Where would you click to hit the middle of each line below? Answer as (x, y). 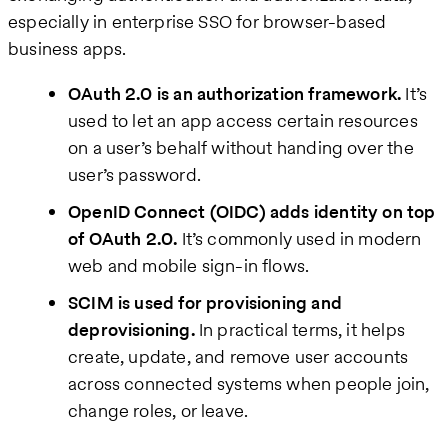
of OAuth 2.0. (123, 239)
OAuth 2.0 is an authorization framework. (235, 94)
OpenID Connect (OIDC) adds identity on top (252, 212)
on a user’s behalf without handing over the (241, 148)
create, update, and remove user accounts (238, 357)
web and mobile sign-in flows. (189, 266)
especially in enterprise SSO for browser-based (197, 22)
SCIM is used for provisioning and (205, 303)
